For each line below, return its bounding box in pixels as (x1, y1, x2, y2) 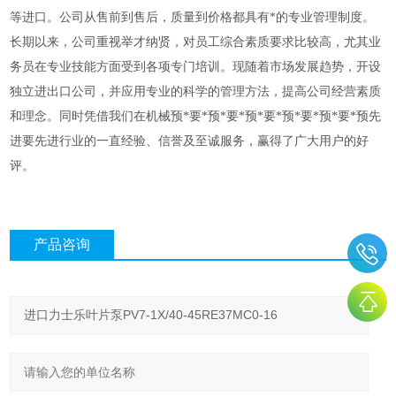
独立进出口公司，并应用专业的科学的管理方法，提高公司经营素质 (10, 85, 382, 99)
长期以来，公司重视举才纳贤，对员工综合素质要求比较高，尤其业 (10, 35, 382, 49)
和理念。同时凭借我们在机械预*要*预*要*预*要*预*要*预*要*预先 (10, 110, 382, 124)
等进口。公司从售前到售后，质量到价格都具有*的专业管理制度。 (10, 11, 376, 25)
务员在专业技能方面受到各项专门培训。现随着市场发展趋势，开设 (10, 60, 382, 74)
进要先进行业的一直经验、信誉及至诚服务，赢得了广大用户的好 (10, 134, 369, 148)
